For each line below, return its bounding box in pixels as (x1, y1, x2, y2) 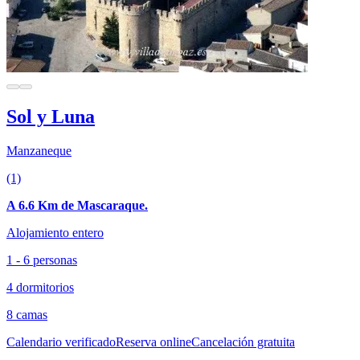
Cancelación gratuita (191, 334, 295, 349)
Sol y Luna (6, 105, 95, 127)
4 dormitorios (6, 280, 74, 294)
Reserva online (116, 334, 191, 349)
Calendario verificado (6, 334, 116, 349)
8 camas (6, 307, 47, 321)
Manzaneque (6, 143, 72, 157)
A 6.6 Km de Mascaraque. (6, 198, 148, 212)
